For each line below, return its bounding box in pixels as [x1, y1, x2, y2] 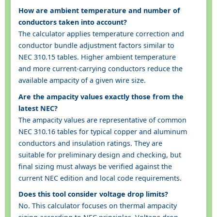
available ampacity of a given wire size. [18, 76, 146, 85]
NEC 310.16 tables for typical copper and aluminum [18, 126, 187, 136]
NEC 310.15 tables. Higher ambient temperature [18, 52, 176, 62]
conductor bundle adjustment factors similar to [18, 41, 174, 50]
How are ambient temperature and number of [18, 6, 180, 15]
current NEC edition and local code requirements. [18, 173, 182, 183]
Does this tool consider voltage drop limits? [18, 189, 168, 199]
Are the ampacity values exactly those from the [18, 92, 184, 101]
